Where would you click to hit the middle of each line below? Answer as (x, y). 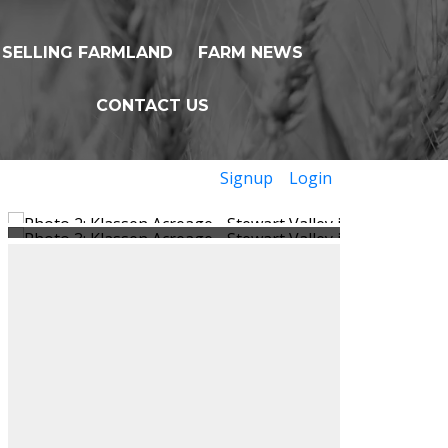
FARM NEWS (251, 53)
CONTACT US (152, 105)
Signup (247, 177)
